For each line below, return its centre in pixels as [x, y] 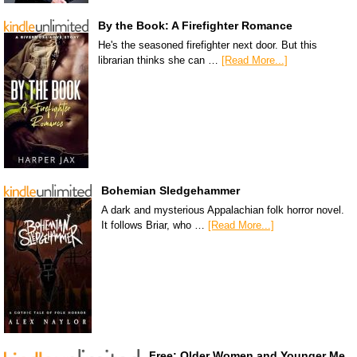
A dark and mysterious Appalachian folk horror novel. [223, 210]
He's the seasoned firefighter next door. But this [208, 45]
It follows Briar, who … [155, 225]
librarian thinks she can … [160, 60]
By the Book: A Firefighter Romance [195, 25]
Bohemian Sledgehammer [171, 190]
